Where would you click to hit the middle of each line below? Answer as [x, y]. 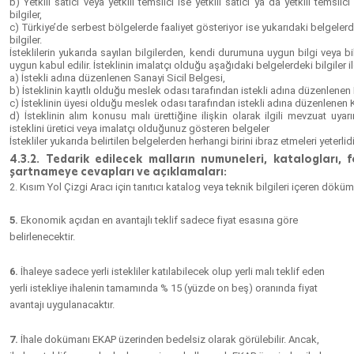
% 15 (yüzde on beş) [208, 288]
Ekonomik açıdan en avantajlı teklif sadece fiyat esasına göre [158, 220]
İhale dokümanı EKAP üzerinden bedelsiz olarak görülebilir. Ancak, [169, 339]
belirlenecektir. [42, 237]
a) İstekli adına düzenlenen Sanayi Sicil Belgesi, [117, 78]
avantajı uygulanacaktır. [62, 305]
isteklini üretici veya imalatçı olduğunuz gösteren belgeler [139, 128]
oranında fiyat [286, 288]
